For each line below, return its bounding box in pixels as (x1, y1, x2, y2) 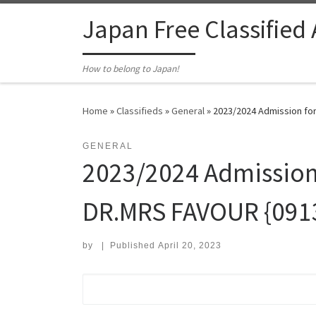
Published (109, 241, 158, 251)
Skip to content (19, 13, 87, 27)
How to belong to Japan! (82, 63, 180, 75)
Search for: (82, 276, 152, 289)
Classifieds (116, 104, 163, 118)
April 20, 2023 (157, 241, 221, 251)
